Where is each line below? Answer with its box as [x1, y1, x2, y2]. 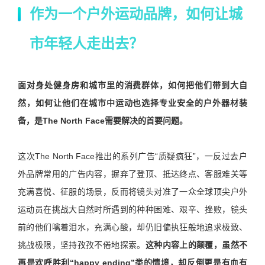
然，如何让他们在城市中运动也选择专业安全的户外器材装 [18, 98, 247, 108]
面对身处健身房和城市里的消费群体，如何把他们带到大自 [18, 80, 247, 91]
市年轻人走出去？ [30, 35, 143, 52]
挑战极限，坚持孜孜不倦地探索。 [18, 240, 146, 250]
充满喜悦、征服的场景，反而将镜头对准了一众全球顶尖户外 [18, 187, 247, 197]
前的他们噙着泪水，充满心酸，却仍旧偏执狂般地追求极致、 [18, 222, 247, 232]
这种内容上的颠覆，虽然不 [145, 240, 248, 250]
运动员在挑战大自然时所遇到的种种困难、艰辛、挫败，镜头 [18, 205, 247, 215]
